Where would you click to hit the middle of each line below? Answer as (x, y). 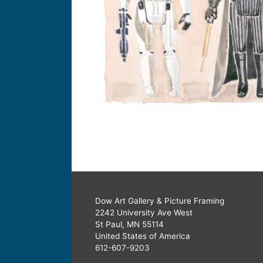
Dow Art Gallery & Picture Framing (160, 200)
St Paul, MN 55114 (129, 224)
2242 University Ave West (144, 212)
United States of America (143, 236)
